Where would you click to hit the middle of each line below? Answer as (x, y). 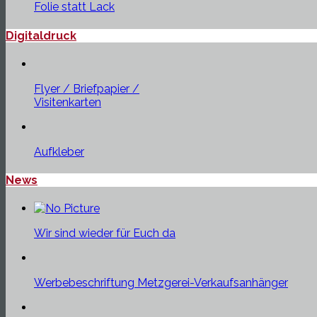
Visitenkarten (68, 102)
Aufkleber (59, 151)
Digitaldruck (41, 35)
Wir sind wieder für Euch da (105, 234)
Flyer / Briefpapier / (87, 88)
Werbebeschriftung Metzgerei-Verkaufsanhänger (161, 283)
